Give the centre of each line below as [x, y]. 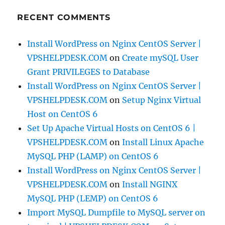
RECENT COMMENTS [64, 18]
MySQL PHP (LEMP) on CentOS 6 [93, 199]
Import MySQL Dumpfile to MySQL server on [117, 213]
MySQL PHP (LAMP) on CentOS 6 [93, 156]
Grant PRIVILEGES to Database [89, 72]
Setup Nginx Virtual [162, 100]
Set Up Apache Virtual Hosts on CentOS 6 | [112, 128]
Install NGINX [150, 185]
